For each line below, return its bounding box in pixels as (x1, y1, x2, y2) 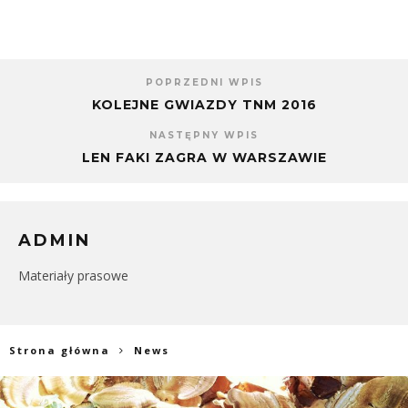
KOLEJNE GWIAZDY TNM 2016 (91, 96, 317, 113)
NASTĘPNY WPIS (149, 128, 259, 141)
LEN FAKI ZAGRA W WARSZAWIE (81, 148, 327, 166)
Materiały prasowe (18, 266, 128, 284)
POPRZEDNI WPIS (145, 76, 263, 88)
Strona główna (9, 342, 110, 357)
